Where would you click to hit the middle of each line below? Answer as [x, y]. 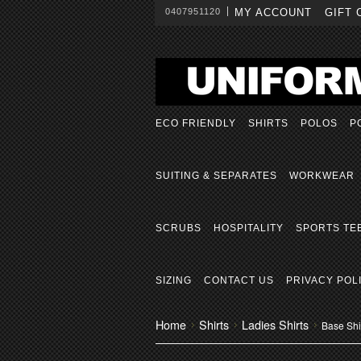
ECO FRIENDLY [196, 123]
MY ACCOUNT [273, 12]
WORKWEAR [322, 176]
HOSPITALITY [249, 228]
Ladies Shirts [275, 324]
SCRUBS [178, 228]
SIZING [174, 280]
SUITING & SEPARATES [216, 176]
